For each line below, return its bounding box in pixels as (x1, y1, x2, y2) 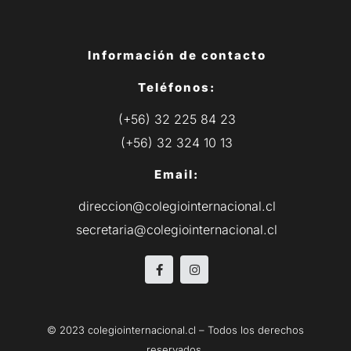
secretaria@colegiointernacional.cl (76, 222, 277, 238)
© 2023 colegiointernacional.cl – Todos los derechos (47, 324, 304, 337)
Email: (154, 167, 199, 183)
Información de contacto (87, 48, 266, 63)
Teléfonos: (138, 80, 215, 96)
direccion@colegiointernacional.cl (78, 198, 276, 215)
